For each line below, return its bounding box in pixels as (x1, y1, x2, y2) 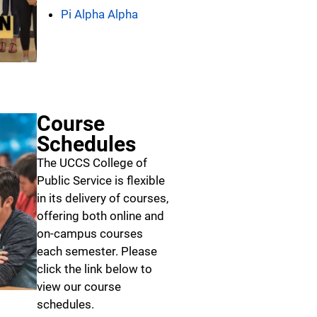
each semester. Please (37, 244, 157, 259)
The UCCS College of (37, 156, 147, 171)
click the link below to (37, 262, 152, 277)
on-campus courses (37, 226, 143, 241)
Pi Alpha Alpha (61, 7, 138, 22)
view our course (37, 279, 121, 294)
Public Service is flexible (37, 173, 165, 188)
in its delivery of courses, (37, 191, 168, 206)
